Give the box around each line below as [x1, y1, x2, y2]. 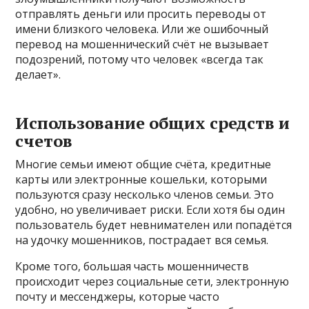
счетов [15, 129, 73, 152]
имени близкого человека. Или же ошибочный [15, 21, 269, 37]
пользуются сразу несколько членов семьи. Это [15, 186, 275, 202]
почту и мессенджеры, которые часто [15, 288, 220, 304]
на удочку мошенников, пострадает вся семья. [15, 232, 269, 248]
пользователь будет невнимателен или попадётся [15, 217, 292, 232]
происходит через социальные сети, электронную [15, 273, 290, 289]
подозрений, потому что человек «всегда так [15, 51, 264, 67]
